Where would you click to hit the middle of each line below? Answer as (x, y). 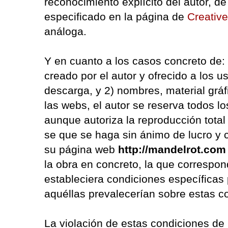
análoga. (65, 32)
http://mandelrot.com (172, 150)
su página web (81, 150)
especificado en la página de (116, 17)
